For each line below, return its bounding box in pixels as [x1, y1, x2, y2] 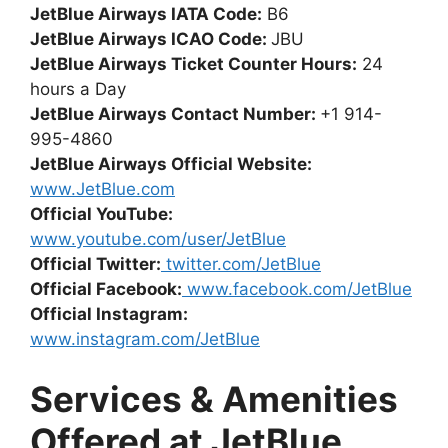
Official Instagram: [30, 304, 188, 325]
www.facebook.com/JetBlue [182, 279, 412, 300]
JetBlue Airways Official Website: [30, 154, 312, 175]
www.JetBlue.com [30, 179, 175, 200]
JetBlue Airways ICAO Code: [30, 29, 271, 50]
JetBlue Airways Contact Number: [30, 104, 320, 125]
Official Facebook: [30, 279, 182, 300]
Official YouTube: [30, 204, 173, 225]
